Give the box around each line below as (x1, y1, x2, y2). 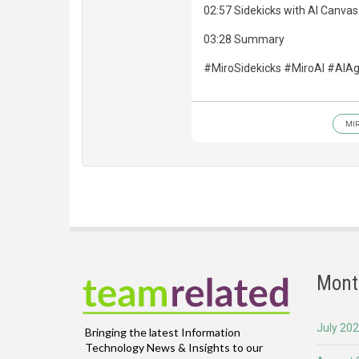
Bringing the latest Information (85, 325, 240, 339)
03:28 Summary (204, 33, 284, 46)
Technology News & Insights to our (85, 340, 263, 354)
